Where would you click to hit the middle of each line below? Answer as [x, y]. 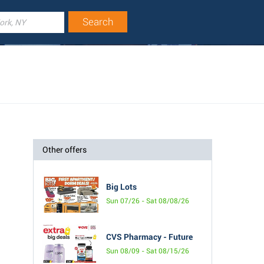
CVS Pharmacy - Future [149, 237]
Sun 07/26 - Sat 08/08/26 [148, 201]
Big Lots [121, 187]
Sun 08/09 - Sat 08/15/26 [148, 251]
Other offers [65, 149]
